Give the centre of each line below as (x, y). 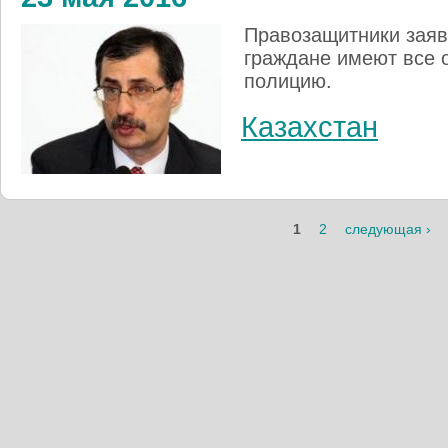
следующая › (388, 228)
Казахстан (309, 126)
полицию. (288, 80)
